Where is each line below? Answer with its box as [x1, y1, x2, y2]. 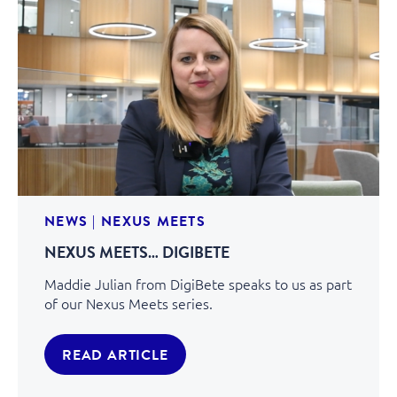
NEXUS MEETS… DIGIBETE [44, 240, 230, 263]
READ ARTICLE [62, 344, 168, 364]
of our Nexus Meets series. [44, 292, 213, 313]
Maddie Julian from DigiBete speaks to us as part [44, 273, 352, 293]
